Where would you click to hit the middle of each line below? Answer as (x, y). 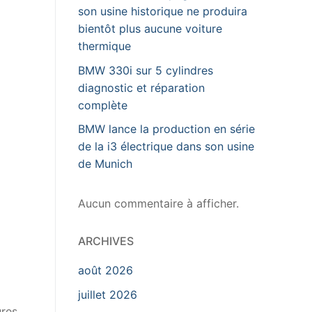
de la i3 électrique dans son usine (166, 147)
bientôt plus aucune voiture (150, 29)
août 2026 (106, 271)
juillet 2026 (108, 295)
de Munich (105, 164)
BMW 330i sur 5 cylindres (146, 70)
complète (103, 105)
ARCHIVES (106, 241)
